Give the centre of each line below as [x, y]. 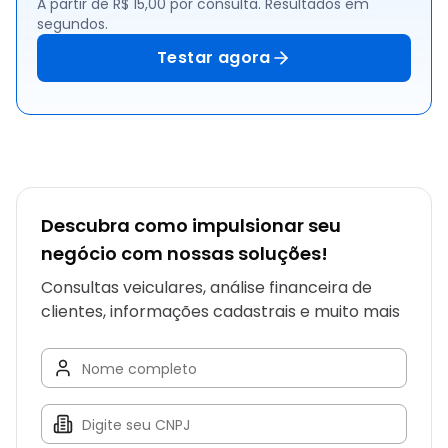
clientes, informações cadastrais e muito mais [220, 311]
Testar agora [214, 57]
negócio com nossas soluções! [184, 253]
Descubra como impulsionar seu [191, 225]
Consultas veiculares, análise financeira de [206, 287]
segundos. [72, 24]
